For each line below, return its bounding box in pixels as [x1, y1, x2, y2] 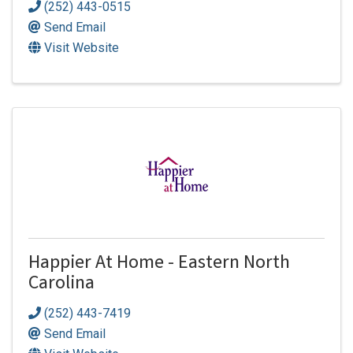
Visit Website [44, 40, 119, 56]
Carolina [28, 271, 95, 299]
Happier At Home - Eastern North [28, 251, 290, 279]
